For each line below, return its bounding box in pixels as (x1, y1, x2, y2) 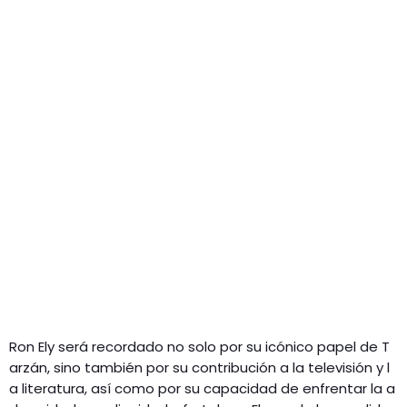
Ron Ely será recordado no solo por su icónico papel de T (9, 336, 390, 356)
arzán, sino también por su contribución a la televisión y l (9, 357, 390, 377)
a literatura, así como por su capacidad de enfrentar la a (9, 378, 395, 398)
